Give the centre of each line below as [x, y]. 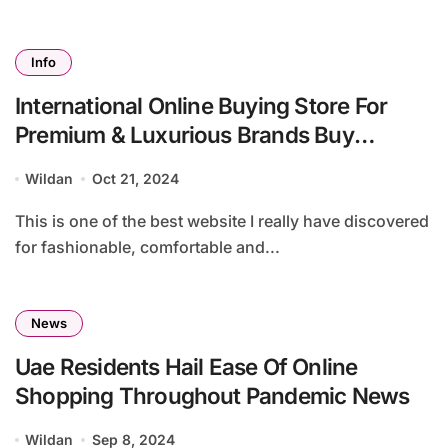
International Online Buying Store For [201, 106]
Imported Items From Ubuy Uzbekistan [208, 164]
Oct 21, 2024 [135, 179]
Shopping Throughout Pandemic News [212, 396]
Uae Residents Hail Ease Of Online [186, 367]
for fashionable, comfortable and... [147, 247]
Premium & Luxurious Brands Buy [184, 135]
